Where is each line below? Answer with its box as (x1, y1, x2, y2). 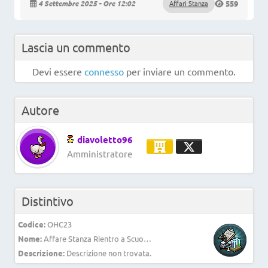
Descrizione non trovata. (66, 247, 151, 258)
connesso (84, 65, 124, 77)
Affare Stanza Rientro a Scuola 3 (144, 233, 151, 243)
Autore (22, 102, 59, 117)
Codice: (18, 218, 45, 229)
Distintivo (22, 193, 74, 208)
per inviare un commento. (124, 65, 236, 77)
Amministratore (67, 147, 132, 159)
